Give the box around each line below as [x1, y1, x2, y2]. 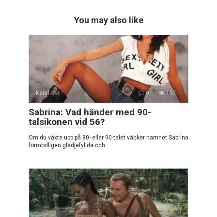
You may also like [74, 15, 143, 26]
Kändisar [36, 90, 60, 97]
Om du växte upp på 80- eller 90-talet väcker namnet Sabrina [29, 134, 188, 141]
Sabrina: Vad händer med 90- [29, 107, 151, 118]
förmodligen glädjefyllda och [29, 142, 105, 149]
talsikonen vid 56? [29, 116, 105, 128]
